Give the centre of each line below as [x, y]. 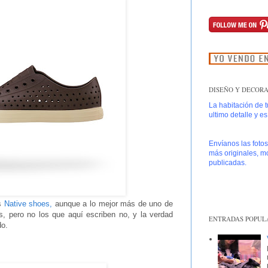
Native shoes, [28, 204]
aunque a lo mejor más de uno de [113, 204]
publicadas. [228, 162]
